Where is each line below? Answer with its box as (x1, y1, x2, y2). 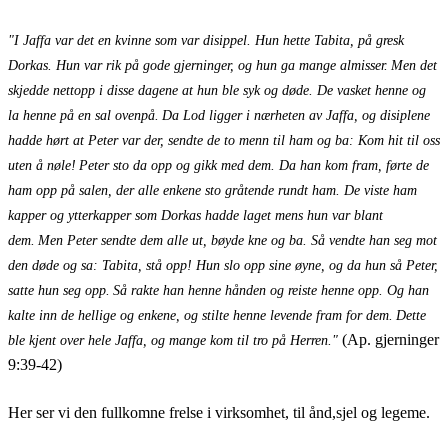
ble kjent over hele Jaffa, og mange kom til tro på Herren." (8, 332, 342, 348)
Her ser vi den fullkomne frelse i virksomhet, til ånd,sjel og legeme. (8, 403, 430, 421)
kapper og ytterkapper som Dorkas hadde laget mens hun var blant (8, 207, 383, 223)
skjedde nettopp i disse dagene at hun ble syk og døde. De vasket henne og (8, 82, 426, 98)
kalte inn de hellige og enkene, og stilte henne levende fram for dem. (8, 307, 393, 323)
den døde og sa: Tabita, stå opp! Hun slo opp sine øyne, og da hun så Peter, (8, 257, 438, 273)
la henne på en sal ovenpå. (8, 107, 159, 123)
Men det (391, 57, 437, 73)
